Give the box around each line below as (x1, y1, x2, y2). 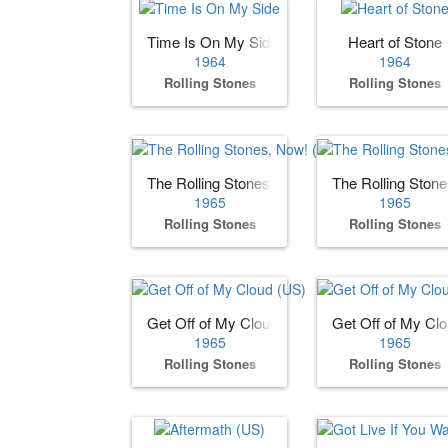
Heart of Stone (347, 31, 442, 53)
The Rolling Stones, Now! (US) (147, 171, 347, 193)
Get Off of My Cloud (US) (147, 311, 313, 333)
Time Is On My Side (147, 31, 278, 53)
